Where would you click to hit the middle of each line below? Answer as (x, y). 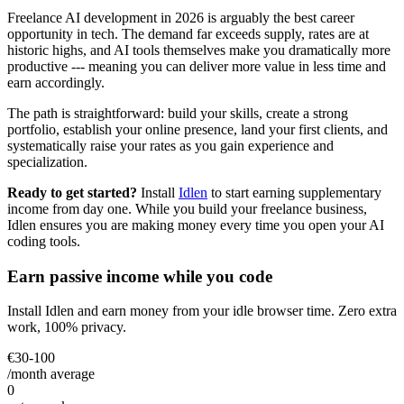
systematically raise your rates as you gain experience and (170, 145)
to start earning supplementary (294, 192)
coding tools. (44, 241)
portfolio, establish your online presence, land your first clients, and (197, 129)
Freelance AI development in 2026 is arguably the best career (181, 17)
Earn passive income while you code (140, 276)
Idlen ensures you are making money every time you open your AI (196, 225)
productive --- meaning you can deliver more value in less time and (197, 66)
